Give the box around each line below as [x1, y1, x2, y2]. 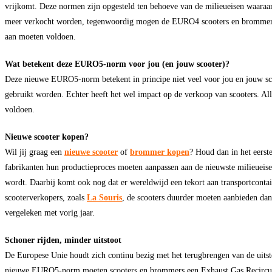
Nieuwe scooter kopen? [5, 131, 89, 141]
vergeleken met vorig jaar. [5, 207, 95, 217]
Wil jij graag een [5, 146, 64, 157]
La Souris [87, 192, 122, 202]
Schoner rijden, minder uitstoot [5, 234, 121, 245]
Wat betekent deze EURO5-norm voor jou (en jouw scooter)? [5, 58, 229, 69]
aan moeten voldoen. [5, 31, 76, 41]
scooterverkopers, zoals [5, 192, 87, 202]
